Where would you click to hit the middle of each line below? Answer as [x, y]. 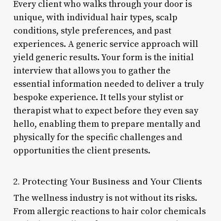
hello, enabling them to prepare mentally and [107, 124]
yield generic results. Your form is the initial [103, 57]
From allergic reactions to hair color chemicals [109, 211]
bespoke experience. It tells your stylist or [98, 97]
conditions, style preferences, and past [92, 31]
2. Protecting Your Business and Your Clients [108, 181]
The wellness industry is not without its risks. [105, 198]
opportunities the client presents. [82, 150]
